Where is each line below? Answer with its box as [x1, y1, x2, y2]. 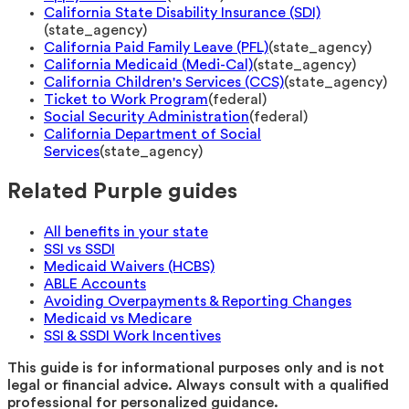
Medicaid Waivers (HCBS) [44, 258, 215, 274]
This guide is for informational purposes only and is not [7, 360, 384, 375]
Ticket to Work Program [44, 92, 208, 108]
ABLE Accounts [44, 276, 146, 291]
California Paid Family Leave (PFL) [44, 40, 268, 56]
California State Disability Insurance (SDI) [44, 5, 320, 21]
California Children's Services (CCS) [44, 75, 284, 90]
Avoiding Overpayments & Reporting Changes [44, 293, 351, 309]
